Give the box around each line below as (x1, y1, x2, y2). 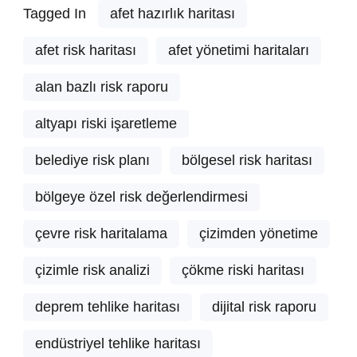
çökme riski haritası (182, 262, 304, 279)
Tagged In (23, 6, 86, 22)
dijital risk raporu (212, 299, 316, 316)
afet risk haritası (35, 42, 136, 59)
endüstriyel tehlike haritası (35, 335, 201, 352)
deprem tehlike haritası (35, 299, 180, 316)
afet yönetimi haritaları (168, 42, 309, 59)
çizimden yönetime (199, 226, 318, 242)
